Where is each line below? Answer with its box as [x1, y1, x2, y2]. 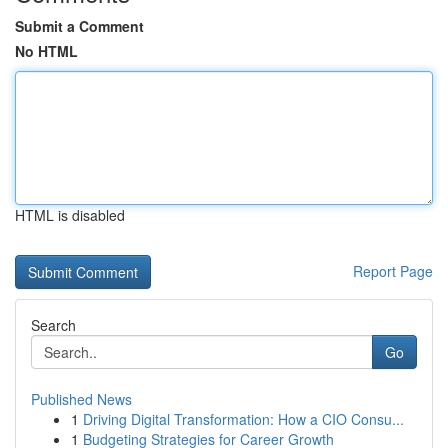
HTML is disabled [15, 205, 125, 225]
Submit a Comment [15, 16, 144, 36]
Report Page [353, 261, 433, 281]
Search [31, 315, 76, 335]
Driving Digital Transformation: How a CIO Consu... [83, 409, 404, 429]
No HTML [15, 41, 78, 61]
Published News [31, 389, 132, 409]
